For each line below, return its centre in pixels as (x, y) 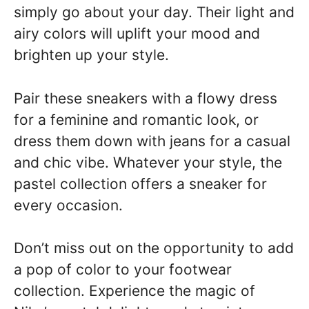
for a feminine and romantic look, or (136, 119)
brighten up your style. (91, 55)
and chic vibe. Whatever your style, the (148, 162)
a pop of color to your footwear (123, 269)
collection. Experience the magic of (134, 291)
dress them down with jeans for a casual (152, 141)
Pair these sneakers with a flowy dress (146, 98)
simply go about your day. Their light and (154, 12)
